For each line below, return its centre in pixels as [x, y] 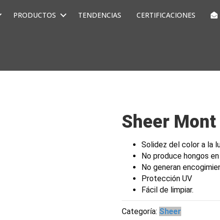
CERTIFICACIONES [166, 15]
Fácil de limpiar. [168, 190]
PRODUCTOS [35, 15]
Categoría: [141, 211]
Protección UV [167, 179]
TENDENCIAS [100, 15]
